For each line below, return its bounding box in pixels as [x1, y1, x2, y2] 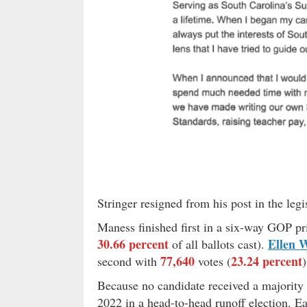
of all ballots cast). [169, 235, 268, 252]
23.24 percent [231, 251, 302, 270]
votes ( [195, 252, 231, 269]
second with [97, 252, 160, 269]
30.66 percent [97, 234, 169, 253]
